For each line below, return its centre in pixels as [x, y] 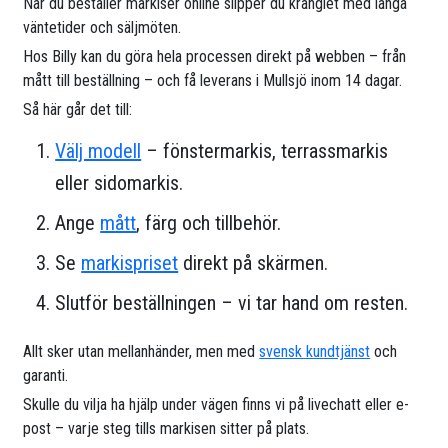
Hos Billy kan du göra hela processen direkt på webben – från [215, 57]
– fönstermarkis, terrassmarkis [265, 151]
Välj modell [98, 151]
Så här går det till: [78, 110]
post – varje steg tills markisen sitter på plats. [166, 429]
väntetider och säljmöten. [102, 28]
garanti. [46, 376]
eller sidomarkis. [119, 183]
